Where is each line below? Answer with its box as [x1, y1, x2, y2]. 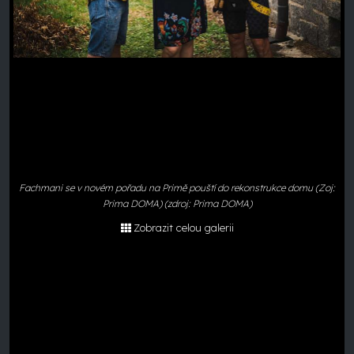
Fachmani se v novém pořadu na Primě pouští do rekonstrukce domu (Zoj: [19, 182, 335, 194]
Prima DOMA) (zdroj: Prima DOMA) [102, 198, 252, 209]
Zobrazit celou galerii [133, 221, 234, 234]
